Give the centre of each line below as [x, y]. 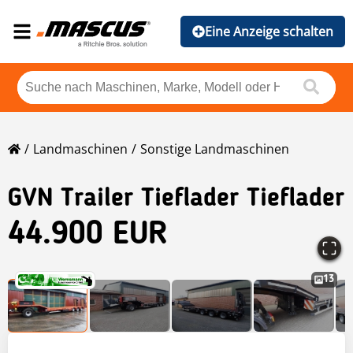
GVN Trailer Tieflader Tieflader [176, 200]
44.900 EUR [88, 236]
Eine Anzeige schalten [269, 32]
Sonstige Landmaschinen [215, 149]
